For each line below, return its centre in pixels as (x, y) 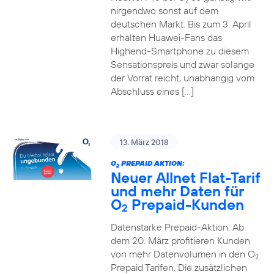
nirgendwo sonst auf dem (164, 10)
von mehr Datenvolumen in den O (183, 254)
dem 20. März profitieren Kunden (180, 240)
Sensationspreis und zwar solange (182, 64)
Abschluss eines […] (152, 91)
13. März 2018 (144, 142)
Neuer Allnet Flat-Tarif (185, 177)
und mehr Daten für (177, 191)
